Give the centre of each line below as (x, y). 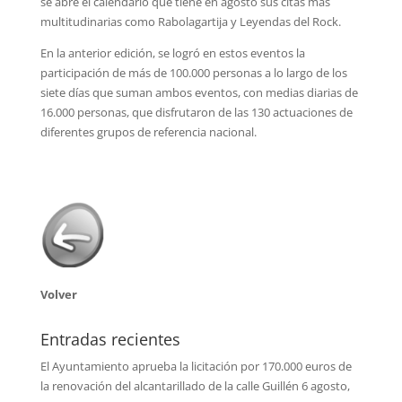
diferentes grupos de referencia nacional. (148, 132)
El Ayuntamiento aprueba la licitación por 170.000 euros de (196, 367)
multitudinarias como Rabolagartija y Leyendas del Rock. (190, 22)
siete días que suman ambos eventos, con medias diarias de (199, 93)
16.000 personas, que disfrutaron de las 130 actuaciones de (196, 113)
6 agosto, (325, 386)
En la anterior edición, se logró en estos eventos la (172, 53)
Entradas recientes (110, 340)
